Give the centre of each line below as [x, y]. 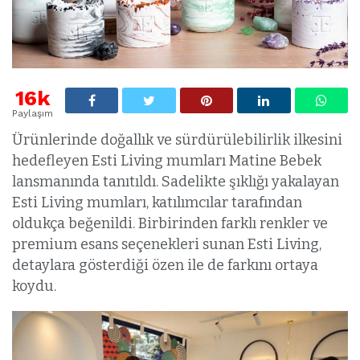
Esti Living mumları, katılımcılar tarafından [157, 202]
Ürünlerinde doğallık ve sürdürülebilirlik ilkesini [177, 139]
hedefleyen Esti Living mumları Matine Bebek [167, 160]
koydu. [34, 286]
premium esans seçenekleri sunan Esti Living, [167, 244]
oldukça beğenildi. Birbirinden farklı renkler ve [170, 223]
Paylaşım [33, 113]
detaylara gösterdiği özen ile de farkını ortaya [165, 265]
